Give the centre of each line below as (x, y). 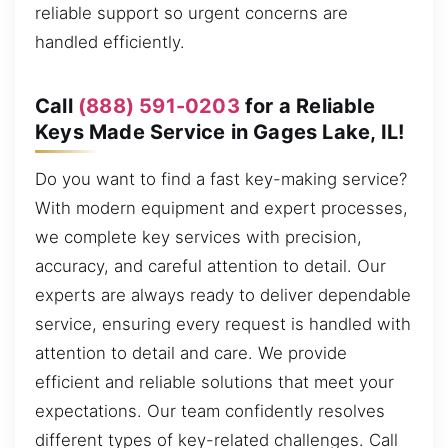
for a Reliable (307, 105)
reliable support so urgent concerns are (191, 13)
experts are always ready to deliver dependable (223, 295)
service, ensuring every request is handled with (223, 324)
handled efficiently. (110, 42)
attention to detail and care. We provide (191, 353)
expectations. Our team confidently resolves (210, 411)
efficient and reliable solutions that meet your (214, 382)
